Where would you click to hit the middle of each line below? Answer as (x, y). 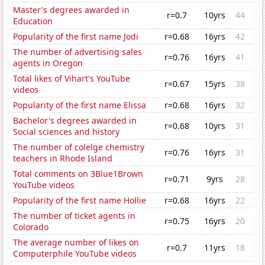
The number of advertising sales (78, 52)
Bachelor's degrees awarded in (75, 121)
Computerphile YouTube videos (75, 254)
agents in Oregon (48, 63)
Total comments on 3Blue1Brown (78, 174)
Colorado (31, 227)
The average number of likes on (76, 243)
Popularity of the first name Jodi (76, 37)
